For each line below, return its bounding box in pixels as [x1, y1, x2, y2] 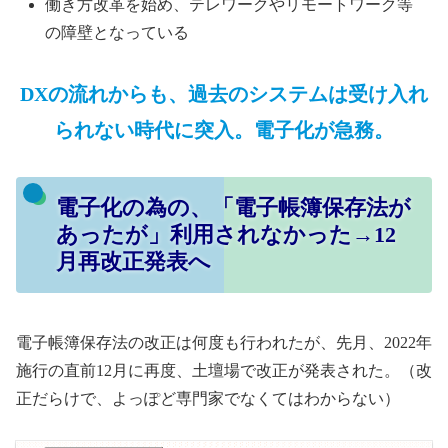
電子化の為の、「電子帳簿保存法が [55, 195, 411, 221]
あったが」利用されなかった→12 [55, 222, 396, 248]
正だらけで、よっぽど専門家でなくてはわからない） [16, 389, 400, 407]
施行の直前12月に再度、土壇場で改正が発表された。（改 [16, 361, 432, 379]
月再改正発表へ [55, 249, 211, 275]
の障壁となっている [45, 24, 190, 42]
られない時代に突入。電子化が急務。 [54, 118, 394, 141]
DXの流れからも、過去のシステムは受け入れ [20, 82, 428, 105]
